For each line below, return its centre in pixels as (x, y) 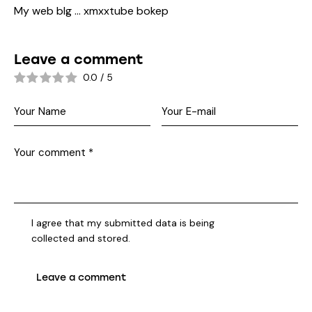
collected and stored (80, 239)
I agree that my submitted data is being (123, 223)
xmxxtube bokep (126, 11)
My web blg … (49, 11)
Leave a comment (79, 60)
